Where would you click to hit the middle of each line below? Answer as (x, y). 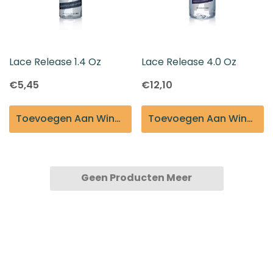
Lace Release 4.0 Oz (189, 62)
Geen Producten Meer (136, 177)
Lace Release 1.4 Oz (55, 62)
